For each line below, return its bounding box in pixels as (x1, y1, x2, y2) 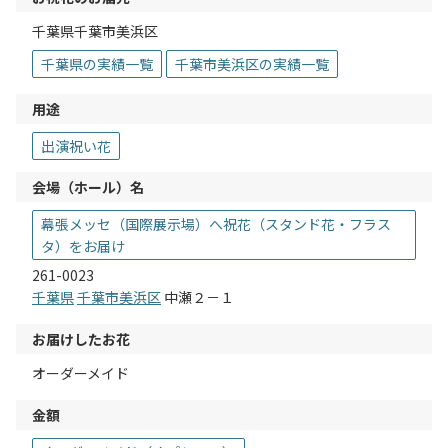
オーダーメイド (32, 363, 129, 384)
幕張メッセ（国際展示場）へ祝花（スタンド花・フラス (41, 214, 391, 235)
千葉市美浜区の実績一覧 (175, 54, 329, 75)
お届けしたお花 (32, 329, 130, 350)
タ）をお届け (41, 236, 125, 257)
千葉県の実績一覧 (41, 54, 153, 75)
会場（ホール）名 (32, 177, 144, 198)
